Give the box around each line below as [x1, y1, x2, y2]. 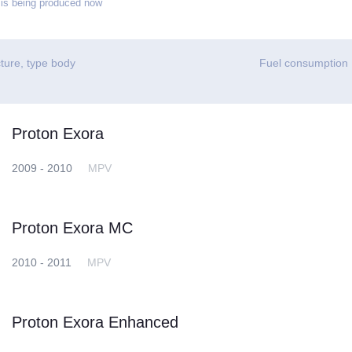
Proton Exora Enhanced [12, 313, 179, 331]
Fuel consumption [259, 57, 349, 69]
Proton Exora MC [12, 218, 134, 236]
